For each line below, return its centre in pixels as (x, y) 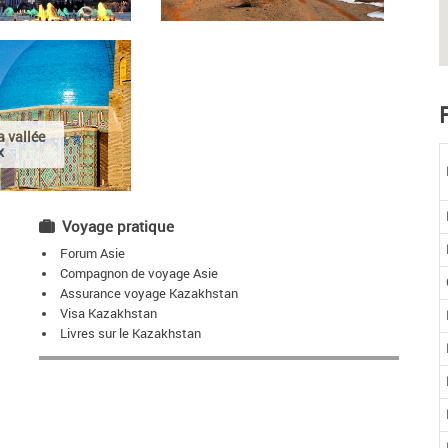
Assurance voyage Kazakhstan (148, 293)
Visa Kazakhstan (108, 313)
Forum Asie (92, 253)
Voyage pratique (117, 226)
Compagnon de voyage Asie (138, 273)
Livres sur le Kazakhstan (130, 333)
